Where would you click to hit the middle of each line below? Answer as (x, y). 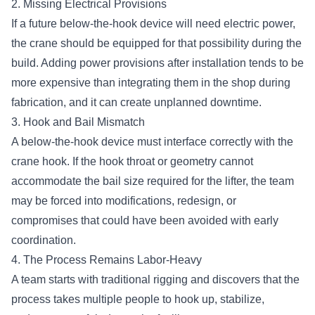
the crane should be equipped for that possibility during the (156, 43)
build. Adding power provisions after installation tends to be (157, 63)
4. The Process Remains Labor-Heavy (108, 259)
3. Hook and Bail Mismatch (81, 122)
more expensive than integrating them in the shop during (151, 82)
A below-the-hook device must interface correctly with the (152, 141)
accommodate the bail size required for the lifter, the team (153, 181)
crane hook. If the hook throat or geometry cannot (132, 161)
